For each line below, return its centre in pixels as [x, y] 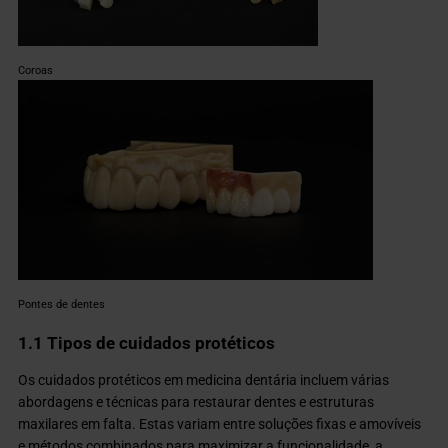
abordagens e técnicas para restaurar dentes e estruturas [196, 402]
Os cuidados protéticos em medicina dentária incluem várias [204, 380]
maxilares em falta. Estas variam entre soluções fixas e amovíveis [220, 424]
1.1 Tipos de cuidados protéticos [147, 342]
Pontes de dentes [62, 303]
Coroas [36, 69]
